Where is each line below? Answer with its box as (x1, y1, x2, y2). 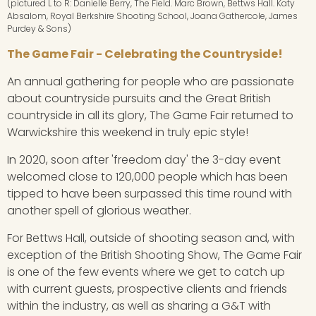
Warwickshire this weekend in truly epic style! (7, 124, 248, 141)
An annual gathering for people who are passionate (7, 73, 294, 90)
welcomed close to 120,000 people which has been (7, 169, 288, 186)
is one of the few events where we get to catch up (7, 264, 285, 281)
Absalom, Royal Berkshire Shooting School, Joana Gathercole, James (7, 10, 298, 23)
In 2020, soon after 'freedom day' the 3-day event (7, 152, 281, 169)
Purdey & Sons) (7, 23, 71, 35)
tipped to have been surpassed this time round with (7, 186, 292, 202)
